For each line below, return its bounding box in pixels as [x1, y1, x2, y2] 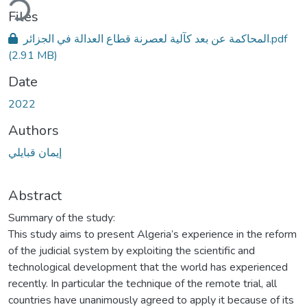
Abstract [8, 186, 62, 205]
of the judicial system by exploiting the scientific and [8, 243, 255, 258]
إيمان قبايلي [8, 145, 62, 160]
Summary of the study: [8, 210, 115, 225]
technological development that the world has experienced [8, 259, 288, 275]
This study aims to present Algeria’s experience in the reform [8, 226, 297, 242]
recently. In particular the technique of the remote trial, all [8, 275, 277, 291]
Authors [8, 121, 59, 140]
